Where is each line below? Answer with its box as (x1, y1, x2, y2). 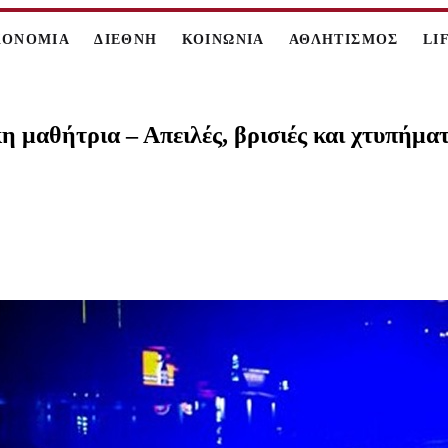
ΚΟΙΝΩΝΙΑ (181, 32, 265, 47)
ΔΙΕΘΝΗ (94, 32, 158, 47)
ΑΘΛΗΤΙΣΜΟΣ (288, 32, 399, 47)
